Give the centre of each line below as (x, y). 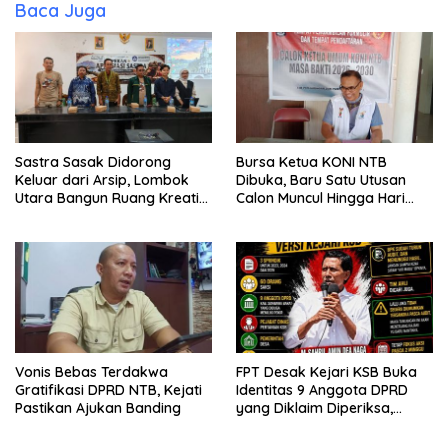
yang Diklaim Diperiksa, (314, 407)
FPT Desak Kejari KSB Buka (326, 371)
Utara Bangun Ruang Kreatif (110, 198)
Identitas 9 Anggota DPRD (322, 389)
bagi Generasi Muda (82, 216)
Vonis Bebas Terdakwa (91, 371)
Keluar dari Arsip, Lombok (102, 180)
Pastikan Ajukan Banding (98, 407)
